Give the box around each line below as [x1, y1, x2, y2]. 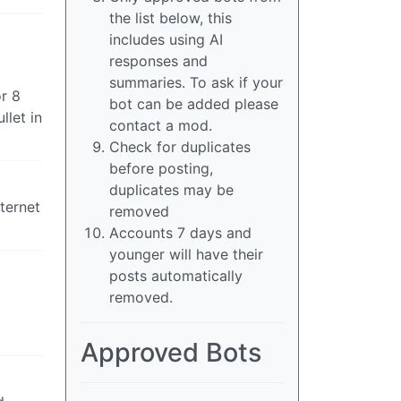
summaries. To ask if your [109, 73, 283, 92]
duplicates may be [109, 181, 234, 200]
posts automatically [109, 267, 243, 286]
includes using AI [109, 30, 223, 49]
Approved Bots [81, 337, 261, 369]
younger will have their [109, 245, 263, 264]
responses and [109, 52, 208, 71]
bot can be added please [109, 95, 278, 114]
